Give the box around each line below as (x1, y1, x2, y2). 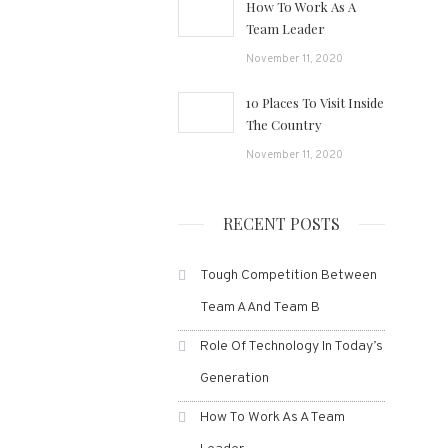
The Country (246, 116, 323, 133)
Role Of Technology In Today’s (199, 338, 383, 355)
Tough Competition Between (199, 267, 377, 284)
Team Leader (246, 20, 326, 37)
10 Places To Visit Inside (246, 94, 385, 111)
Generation (199, 370, 269, 387)
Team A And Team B (199, 299, 320, 316)
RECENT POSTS (222, 213, 340, 234)
